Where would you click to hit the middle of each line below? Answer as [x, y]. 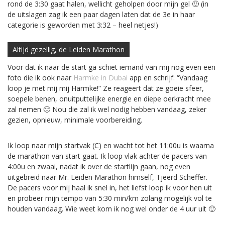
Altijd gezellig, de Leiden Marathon [69, 49]
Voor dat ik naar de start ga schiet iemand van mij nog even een [111, 67]
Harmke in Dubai [100, 77]
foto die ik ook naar [40, 77]
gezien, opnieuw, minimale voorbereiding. [75, 120]
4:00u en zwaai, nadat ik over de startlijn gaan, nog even [99, 166]
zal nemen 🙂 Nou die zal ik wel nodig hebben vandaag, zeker [107, 109]
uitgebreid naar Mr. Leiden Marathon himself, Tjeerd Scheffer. [107, 177]
